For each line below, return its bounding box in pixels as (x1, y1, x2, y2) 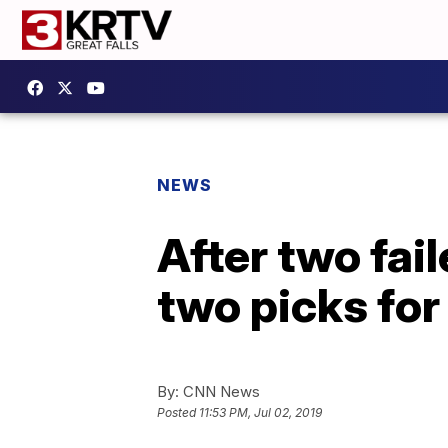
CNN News (179, 382, 260, 401)
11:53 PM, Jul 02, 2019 (199, 405, 322, 421)
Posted (157, 405, 199, 421)
